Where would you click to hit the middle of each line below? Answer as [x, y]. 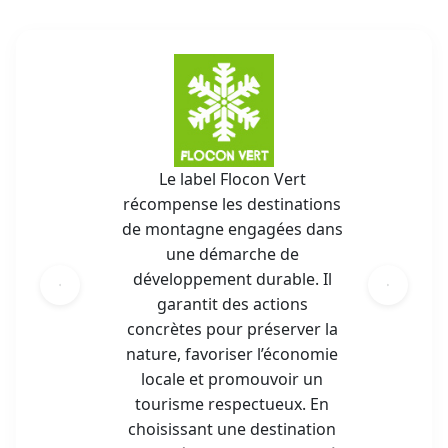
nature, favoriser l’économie [232, 354]
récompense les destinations [232, 204]
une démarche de [232, 254]
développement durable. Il [232, 279]
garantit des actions [232, 304]
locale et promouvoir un [232, 379]
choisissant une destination [232, 429]
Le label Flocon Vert [232, 179]
